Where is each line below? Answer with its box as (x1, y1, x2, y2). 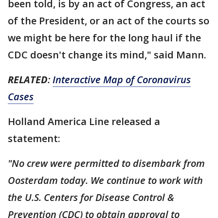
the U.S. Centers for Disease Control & (8, 190, 174, 204)
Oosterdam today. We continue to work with (8, 173, 203, 187)
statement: (8, 131, 63, 145)
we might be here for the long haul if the (8, 31, 201, 44)
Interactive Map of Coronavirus (53, 73, 191, 86)
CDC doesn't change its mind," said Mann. (8, 48, 209, 61)
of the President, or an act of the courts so (8, 14, 209, 27)
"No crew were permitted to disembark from (8, 156, 205, 170)
